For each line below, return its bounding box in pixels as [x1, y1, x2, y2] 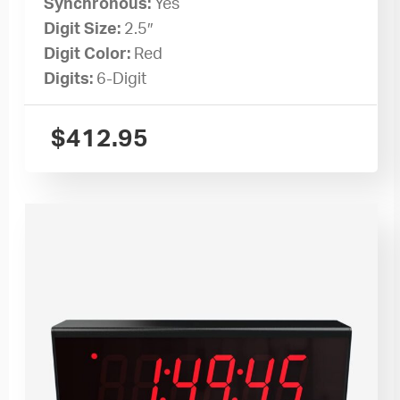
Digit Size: [44, 21, 125, 38]
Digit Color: [44, 46, 135, 63]
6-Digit [96, 71, 147, 88]
